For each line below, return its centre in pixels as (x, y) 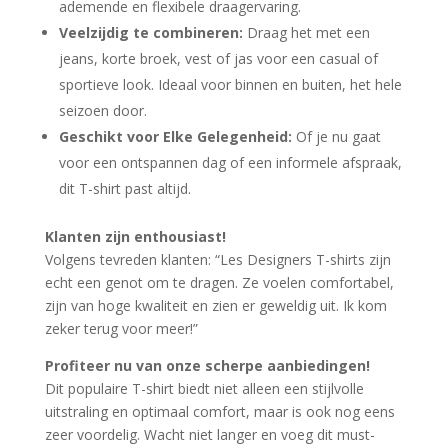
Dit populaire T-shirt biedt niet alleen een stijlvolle (204, 389)
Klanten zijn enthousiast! (135, 237)
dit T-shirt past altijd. (124, 189)
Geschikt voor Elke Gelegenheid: (175, 137)
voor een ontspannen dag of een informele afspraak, (230, 163)
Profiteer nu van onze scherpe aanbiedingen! (207, 366)
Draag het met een (306, 33)
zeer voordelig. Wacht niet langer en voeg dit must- (209, 435)
